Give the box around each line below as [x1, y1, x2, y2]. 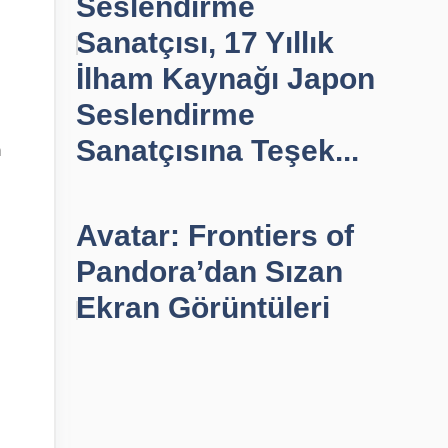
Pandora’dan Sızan [76, 255, 343, 288]
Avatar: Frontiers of [76, 219, 354, 252]
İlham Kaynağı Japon [76, 62, 375, 95]
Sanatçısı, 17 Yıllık [76, 26, 334, 59]
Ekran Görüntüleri [76, 291, 330, 324]
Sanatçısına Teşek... [76, 134, 359, 167]
